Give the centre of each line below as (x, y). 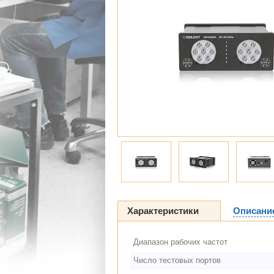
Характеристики (163, 211)
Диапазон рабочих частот (180, 242)
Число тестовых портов (177, 260)
